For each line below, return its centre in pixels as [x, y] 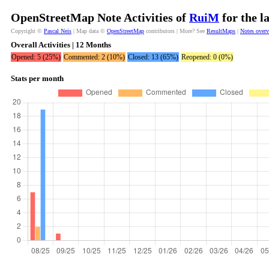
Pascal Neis [58, 31]
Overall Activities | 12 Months [61, 45]
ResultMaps [221, 31]
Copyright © [27, 31]
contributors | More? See [175, 31]
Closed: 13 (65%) [153, 57]
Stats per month [37, 78]
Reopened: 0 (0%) [207, 57]
